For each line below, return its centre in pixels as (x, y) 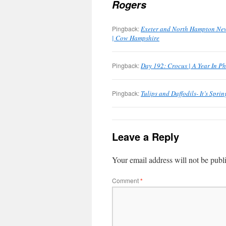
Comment (126, 180)
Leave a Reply (146, 136)
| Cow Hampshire (136, 38)
